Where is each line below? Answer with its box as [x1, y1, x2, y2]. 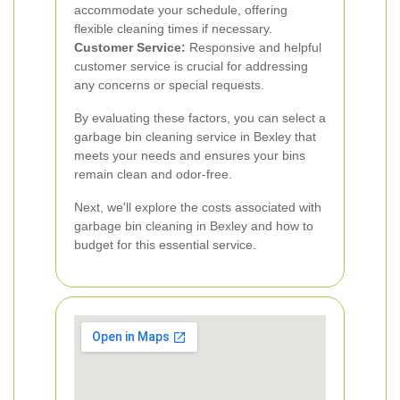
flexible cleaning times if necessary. [74, 21, 272, 36]
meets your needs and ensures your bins [74, 148, 305, 162]
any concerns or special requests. [74, 78, 264, 92]
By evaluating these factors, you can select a [74, 111, 326, 125]
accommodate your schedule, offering [74, 3, 287, 17]
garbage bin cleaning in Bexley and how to [74, 219, 313, 233]
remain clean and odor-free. [74, 167, 232, 181]
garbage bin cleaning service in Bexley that [74, 129, 316, 144]
